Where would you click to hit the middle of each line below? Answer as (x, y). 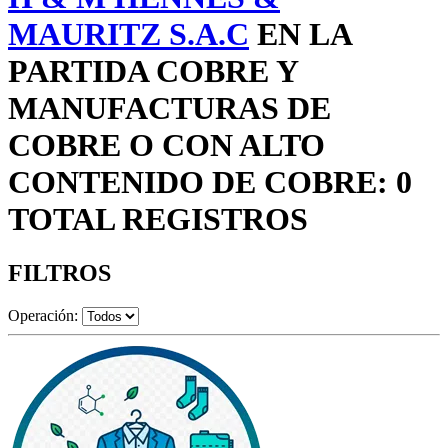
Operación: (43, 315)
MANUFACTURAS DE (169, 108)
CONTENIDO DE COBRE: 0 (210, 182)
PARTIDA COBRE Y (153, 71)
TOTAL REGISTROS (158, 219)
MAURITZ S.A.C (128, 34)
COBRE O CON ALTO (166, 145)
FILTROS (59, 272)
